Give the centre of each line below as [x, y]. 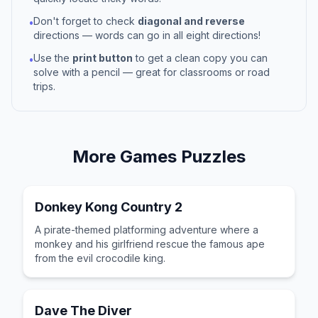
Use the [53, 58]
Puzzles [211, 157]
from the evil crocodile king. [100, 258]
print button [103, 58]
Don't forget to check [86, 21]
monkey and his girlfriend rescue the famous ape [150, 244]
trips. [44, 86]
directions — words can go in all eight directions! [147, 35]
